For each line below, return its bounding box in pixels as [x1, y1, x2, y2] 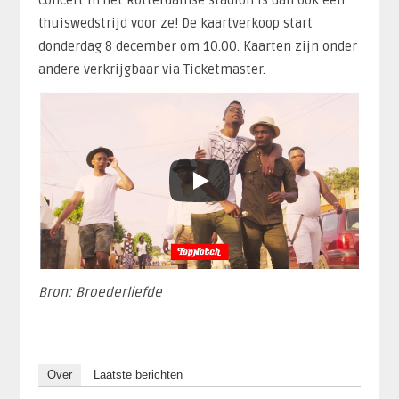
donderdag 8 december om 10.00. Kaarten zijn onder [37, 38, 357, 55]
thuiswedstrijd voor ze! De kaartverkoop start [37, 15, 313, 32]
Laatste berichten [93, 368, 183, 382]
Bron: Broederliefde [37, 284, 162, 301]
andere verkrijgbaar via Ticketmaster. [37, 61, 265, 78]
